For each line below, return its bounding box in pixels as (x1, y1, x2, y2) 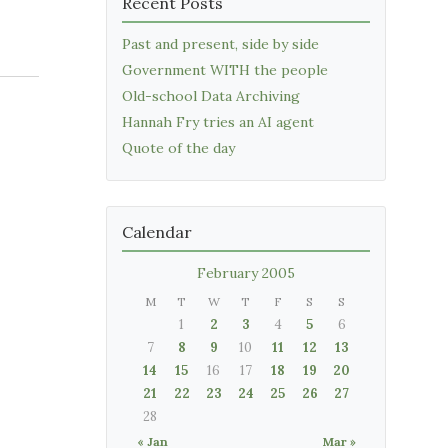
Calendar (122, 222, 192, 242)
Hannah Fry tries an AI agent (122, 113, 314, 131)
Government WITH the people (122, 61, 328, 79)
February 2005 (197, 264, 295, 282)
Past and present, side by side (122, 35, 319, 53)
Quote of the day (122, 139, 235, 157)
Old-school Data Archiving (122, 87, 300, 105)
